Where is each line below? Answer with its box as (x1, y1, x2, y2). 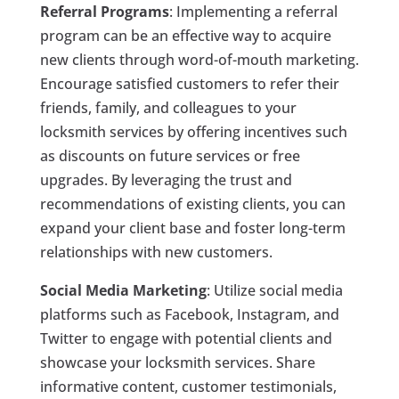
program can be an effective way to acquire (39, 26, 331, 46)
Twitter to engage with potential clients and (39, 329, 332, 349)
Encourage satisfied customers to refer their (39, 74, 339, 94)
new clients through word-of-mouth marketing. (39, 50, 359, 70)
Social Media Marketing (39, 281, 207, 301)
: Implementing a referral (168, 2, 338, 22)
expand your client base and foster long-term (39, 218, 346, 239)
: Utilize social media (206, 281, 343, 301)
